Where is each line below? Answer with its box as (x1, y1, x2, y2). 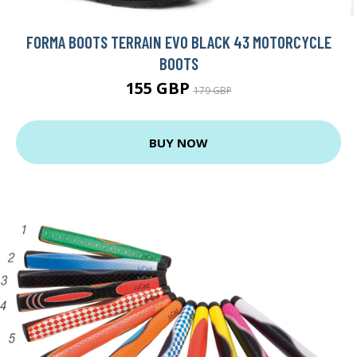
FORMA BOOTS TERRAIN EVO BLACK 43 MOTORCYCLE (25, 32, 331, 53)
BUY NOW (149, 134, 208, 151)
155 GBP (125, 77, 194, 100)
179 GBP (193, 84, 232, 98)
